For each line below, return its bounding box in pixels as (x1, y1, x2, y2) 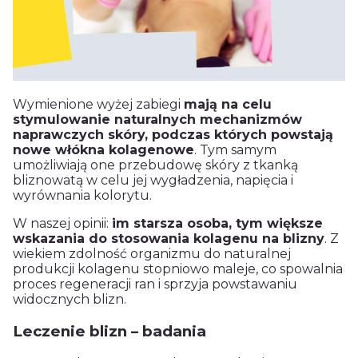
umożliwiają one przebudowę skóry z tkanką (13, 157, 298, 173)
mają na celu (184, 97, 272, 113)
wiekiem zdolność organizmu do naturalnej (13, 246, 291, 262)
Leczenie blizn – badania (13, 322, 206, 341)
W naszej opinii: (13, 216, 112, 232)
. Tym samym (194, 142, 276, 158)
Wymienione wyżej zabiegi (13, 97, 184, 113)
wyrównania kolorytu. (13, 188, 152, 204)
